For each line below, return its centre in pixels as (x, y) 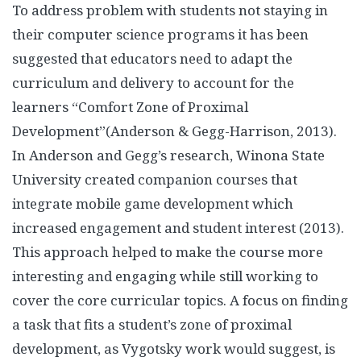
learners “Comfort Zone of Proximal (130, 107)
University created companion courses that (155, 179)
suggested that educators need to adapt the (152, 58)
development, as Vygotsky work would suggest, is (174, 349)
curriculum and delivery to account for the (153, 83)
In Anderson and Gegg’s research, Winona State (168, 155)
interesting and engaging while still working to (165, 276)
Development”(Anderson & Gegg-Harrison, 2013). (174, 131)
